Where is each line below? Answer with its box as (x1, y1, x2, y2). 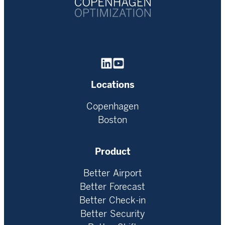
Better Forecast (80, 181, 145, 193)
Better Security (80, 208, 145, 220)
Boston (98, 115, 127, 126)
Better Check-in (79, 195, 146, 206)
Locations (90, 79, 135, 91)
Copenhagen (86, 101, 139, 113)
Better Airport (83, 168, 142, 179)
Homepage (74, 18, 120, 29)
